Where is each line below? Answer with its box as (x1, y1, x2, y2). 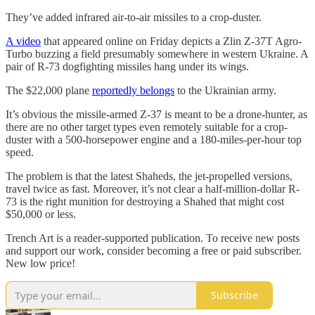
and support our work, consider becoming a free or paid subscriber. (6, 244, 302, 257)
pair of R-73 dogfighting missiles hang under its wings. (6, 60, 249, 72)
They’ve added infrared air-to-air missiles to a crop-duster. (6, 11, 262, 23)
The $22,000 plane (6, 84, 92, 96)
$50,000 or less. (6, 207, 76, 220)
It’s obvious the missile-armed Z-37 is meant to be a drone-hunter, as (6, 108, 307, 120)
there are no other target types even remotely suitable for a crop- (6, 120, 288, 133)
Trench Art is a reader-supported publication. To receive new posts (6, 231, 300, 244)
